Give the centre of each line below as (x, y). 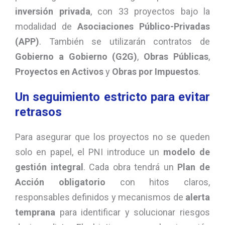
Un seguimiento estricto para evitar (113, 97)
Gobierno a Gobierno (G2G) (76, 57)
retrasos (38, 112)
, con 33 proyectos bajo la (150, 12)
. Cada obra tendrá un (130, 167)
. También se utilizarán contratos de (125, 42)
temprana (35, 212)
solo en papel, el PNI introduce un (89, 152)
